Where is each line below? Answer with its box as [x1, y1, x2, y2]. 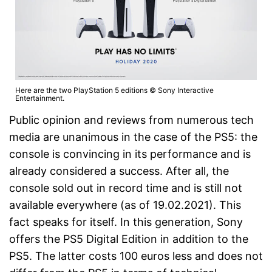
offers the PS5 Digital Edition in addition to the [9, 232, 248, 245]
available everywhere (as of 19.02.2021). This [9, 198, 241, 211]
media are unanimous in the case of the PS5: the [9, 130, 257, 143]
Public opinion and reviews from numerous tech [9, 113, 254, 126]
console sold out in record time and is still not [9, 181, 242, 194]
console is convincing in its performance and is [9, 147, 251, 160]
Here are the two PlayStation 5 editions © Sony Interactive [15, 85, 214, 95]
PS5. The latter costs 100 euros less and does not [9, 249, 263, 262]
